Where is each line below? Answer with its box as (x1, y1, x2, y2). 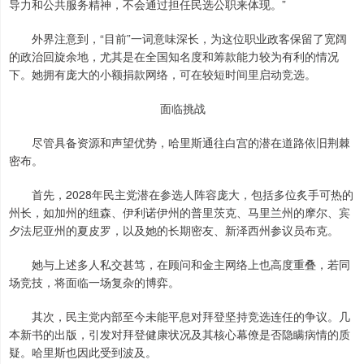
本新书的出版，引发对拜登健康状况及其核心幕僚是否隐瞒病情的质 (9, 326, 350, 343)
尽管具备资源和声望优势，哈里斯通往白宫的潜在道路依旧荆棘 (9, 134, 350, 151)
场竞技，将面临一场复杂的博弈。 (9, 274, 180, 291)
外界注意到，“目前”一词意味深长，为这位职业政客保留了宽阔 (9, 30, 347, 47)
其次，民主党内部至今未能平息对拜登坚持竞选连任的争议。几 (9, 308, 350, 325)
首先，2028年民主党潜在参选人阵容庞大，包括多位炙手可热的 (9, 186, 353, 203)
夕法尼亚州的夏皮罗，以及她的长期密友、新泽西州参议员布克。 (9, 222, 339, 239)
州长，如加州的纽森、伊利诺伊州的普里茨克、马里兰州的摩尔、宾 (9, 204, 350, 221)
